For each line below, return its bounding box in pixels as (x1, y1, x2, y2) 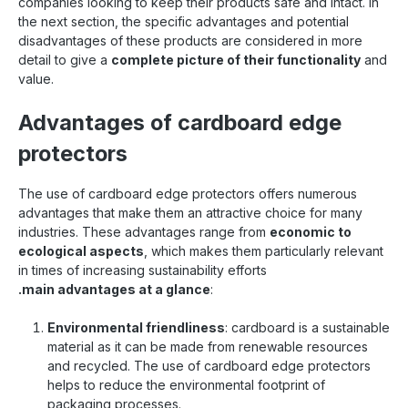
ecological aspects (18, 242, 144, 259)
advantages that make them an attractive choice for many (18, 204, 362, 220)
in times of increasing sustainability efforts (18, 261, 267, 278)
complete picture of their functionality (111, 51, 361, 67)
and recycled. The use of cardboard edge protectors (47, 357, 371, 373)
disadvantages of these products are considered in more (18, 32, 362, 48)
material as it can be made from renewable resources (47, 338, 368, 354)
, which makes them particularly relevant (144, 242, 383, 259)
